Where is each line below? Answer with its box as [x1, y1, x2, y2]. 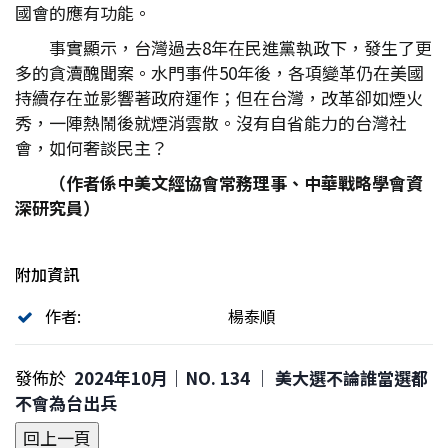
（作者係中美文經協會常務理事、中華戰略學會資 [49, 170, 423, 195]
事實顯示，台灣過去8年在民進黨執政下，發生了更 [49, 35, 432, 60]
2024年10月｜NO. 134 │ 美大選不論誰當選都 [74, 365, 428, 390]
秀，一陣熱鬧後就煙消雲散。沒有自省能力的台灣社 [15, 110, 406, 135]
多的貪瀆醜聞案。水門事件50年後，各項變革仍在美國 [15, 60, 424, 85]
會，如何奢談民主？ [15, 135, 168, 160]
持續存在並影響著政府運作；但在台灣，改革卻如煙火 [15, 85, 423, 110]
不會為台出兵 [15, 390, 117, 415]
